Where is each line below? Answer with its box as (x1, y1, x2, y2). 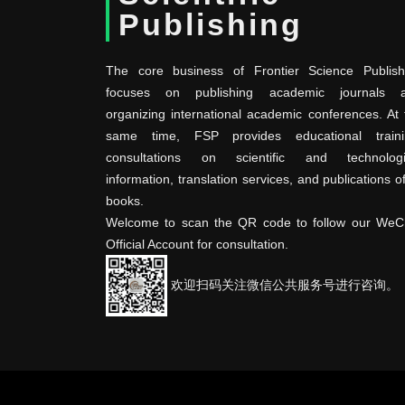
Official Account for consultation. (106, 237, 288, 251)
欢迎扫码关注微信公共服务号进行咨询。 (167, 277, 399, 292)
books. (106, 193, 144, 208)
